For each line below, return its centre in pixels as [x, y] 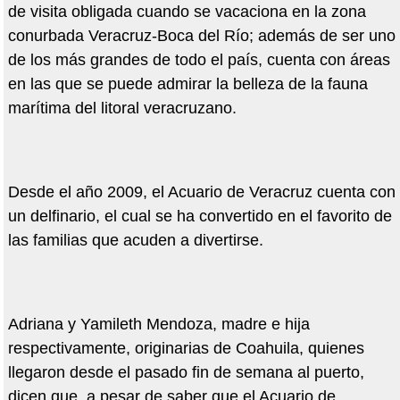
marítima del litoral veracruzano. [122, 108]
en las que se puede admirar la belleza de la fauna [187, 84]
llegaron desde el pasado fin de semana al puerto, [186, 373]
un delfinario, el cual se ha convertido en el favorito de [200, 217]
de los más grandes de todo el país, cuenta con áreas [199, 60]
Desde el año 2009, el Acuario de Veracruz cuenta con [201, 192]
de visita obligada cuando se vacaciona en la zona [187, 12]
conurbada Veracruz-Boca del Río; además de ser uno [201, 36]
